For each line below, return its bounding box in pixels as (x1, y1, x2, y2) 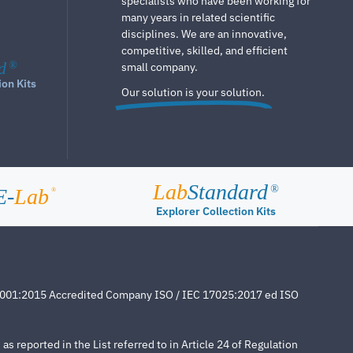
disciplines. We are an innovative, (121, 27, 287, 42)
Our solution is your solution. (121, 85, 265, 100)
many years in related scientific (121, 10, 275, 25)
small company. (121, 60, 198, 75)
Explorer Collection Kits (156, 204, 276, 219)
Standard (188, 180, 268, 205)
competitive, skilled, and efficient (121, 43, 288, 58)
